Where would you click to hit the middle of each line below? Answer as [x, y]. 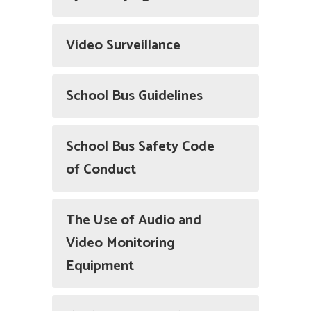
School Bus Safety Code [140, 147]
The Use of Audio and [134, 220]
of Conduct [101, 170]
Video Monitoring [120, 243]
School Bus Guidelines [134, 96]
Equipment [100, 266]
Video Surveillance [123, 45]
